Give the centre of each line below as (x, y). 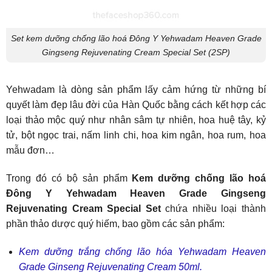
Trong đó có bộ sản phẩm (69, 178)
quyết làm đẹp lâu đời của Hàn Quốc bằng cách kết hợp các (136, 105)
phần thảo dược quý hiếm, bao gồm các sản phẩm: (115, 224)
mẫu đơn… (30, 151)
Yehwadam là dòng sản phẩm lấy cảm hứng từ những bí (136, 90)
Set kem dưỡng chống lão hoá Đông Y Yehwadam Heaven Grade (136, 38)
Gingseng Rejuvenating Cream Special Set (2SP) (136, 52)
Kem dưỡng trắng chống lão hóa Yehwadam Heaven (142, 251)
